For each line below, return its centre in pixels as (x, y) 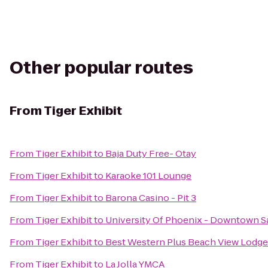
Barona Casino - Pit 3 (151, 198)
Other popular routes (101, 68)
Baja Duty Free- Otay (151, 153)
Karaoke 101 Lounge (148, 176)
